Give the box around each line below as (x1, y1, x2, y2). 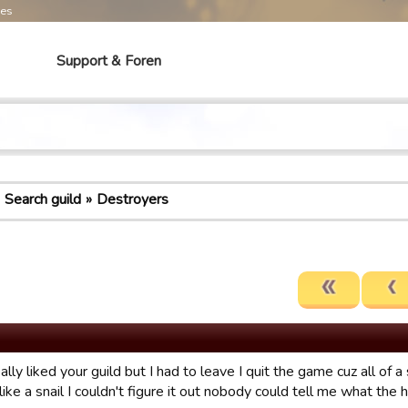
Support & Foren (56, 51, 161, 71)
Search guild (5, 189, 81, 209)
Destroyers (97, 189, 168, 209)
